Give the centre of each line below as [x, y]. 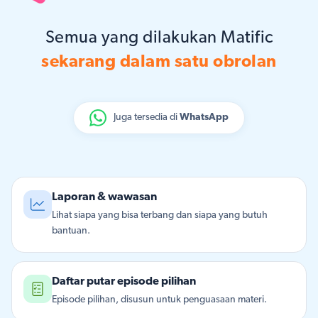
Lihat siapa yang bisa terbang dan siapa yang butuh [160, 215]
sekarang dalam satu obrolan [159, 62]
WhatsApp [204, 117]
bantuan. [71, 231]
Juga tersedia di [147, 117]
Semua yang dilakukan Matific [159, 38]
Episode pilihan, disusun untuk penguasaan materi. [159, 300]
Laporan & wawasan [104, 197]
